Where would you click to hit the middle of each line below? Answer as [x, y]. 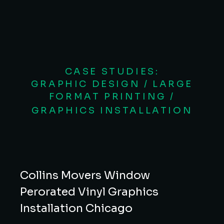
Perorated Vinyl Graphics [89, 192]
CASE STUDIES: [112, 72]
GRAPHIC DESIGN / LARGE [112, 84]
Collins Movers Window [85, 175]
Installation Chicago [76, 208]
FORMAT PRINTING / [112, 97]
